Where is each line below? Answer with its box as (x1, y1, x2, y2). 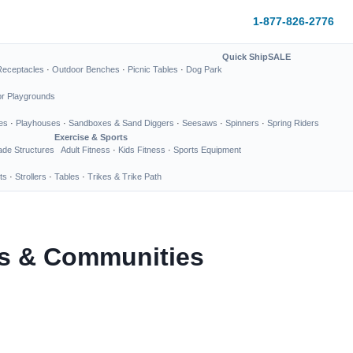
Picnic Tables (128, 65, 178, 74)
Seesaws (182, 118, 217, 128)
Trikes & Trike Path (87, 172, 162, 181)
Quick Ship (222, 52, 268, 61)
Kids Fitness (118, 145, 165, 154)
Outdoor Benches (52, 65, 120, 74)
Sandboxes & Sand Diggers (69, 118, 174, 128)
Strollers (15, 172, 46, 181)
